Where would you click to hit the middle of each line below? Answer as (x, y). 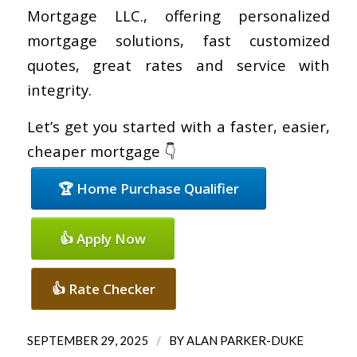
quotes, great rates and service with (178, 65)
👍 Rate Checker (103, 289)
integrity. (59, 89)
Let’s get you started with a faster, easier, (178, 127)
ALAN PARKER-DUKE (245, 341)
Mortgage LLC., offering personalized (178, 15)
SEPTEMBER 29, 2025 (87, 341)
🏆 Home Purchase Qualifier (148, 189)
